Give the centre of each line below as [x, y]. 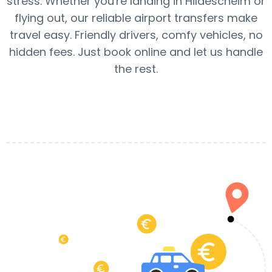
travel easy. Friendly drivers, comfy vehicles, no [136, 35]
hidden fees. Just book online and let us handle [136, 52]
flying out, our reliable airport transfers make [136, 18]
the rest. [136, 69]
